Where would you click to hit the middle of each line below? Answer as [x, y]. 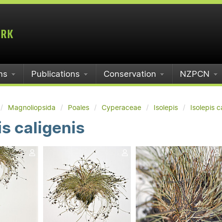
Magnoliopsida [32, 108]
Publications [55, 74]
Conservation [130, 74]
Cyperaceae [121, 108]
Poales [79, 108]
